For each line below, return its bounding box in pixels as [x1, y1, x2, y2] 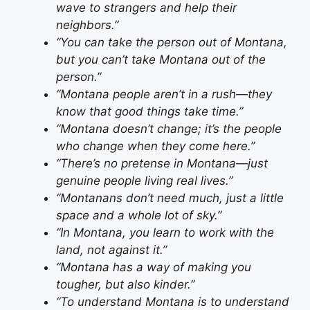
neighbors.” [56, 18, 118, 33]
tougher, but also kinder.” [56, 277, 194, 292]
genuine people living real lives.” [56, 174, 232, 188]
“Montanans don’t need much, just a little [56, 191, 284, 206]
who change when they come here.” [56, 139, 255, 154]
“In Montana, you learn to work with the [56, 226, 274, 240]
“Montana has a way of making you [56, 260, 251, 275]
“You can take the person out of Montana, [56, 35, 287, 50]
